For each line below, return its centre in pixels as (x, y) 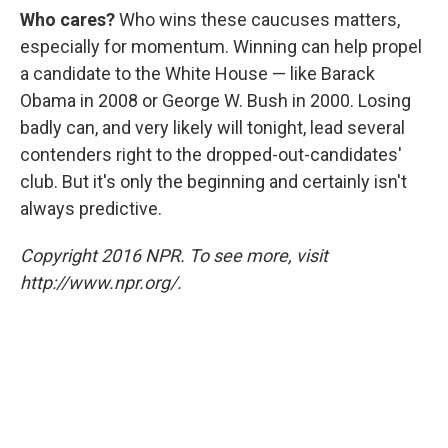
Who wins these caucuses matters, (257, 19)
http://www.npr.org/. (101, 282)
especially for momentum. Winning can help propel (221, 46)
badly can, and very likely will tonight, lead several (212, 127)
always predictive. (91, 208)
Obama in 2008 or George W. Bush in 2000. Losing (215, 100)
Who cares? (67, 19)
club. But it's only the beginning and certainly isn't (213, 181)
